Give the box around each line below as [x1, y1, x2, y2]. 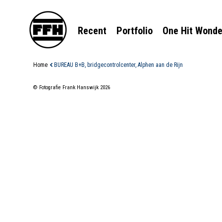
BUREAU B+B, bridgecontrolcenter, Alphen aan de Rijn [54, 61, 183, 68]
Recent [78, 24, 107, 37]
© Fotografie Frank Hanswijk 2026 [33, 84, 110, 91]
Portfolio [116, 24, 153, 37]
